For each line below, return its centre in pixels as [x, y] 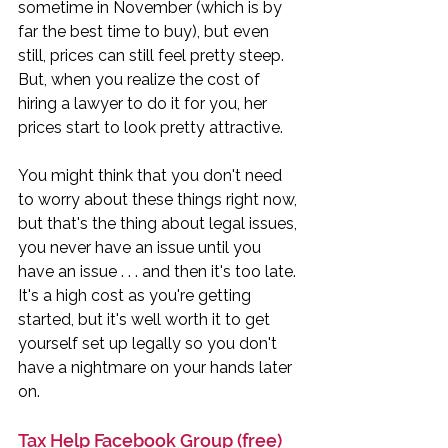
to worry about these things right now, [159, 199]
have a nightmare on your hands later [157, 367]
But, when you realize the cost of [141, 79]
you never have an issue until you [141, 247]
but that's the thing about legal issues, [159, 223]
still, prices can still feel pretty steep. [153, 55]
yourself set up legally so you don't [149, 343]
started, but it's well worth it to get [146, 319]
